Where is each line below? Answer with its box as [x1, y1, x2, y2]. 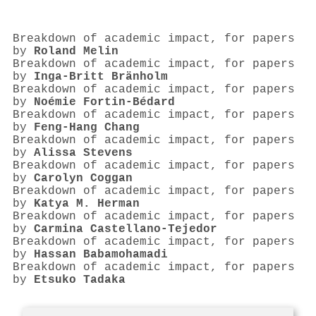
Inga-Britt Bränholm [34, 71, 168, 84]
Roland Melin [34, 45, 119, 59]
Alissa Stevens [34, 147, 133, 160]
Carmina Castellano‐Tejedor [34, 223, 217, 236]
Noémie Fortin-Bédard [34, 96, 175, 109]
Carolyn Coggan [34, 172, 133, 186]
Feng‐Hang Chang [34, 121, 140, 135]
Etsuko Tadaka [34, 274, 126, 287]
